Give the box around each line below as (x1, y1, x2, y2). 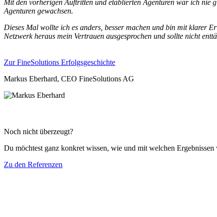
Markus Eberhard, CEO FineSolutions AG (4, 75, 134, 83)
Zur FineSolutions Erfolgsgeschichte (4, 58, 115, 67)
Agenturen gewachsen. (4, 7, 73, 15)
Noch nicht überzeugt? (4, 127, 73, 136)
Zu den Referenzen (4, 160, 62, 169)
